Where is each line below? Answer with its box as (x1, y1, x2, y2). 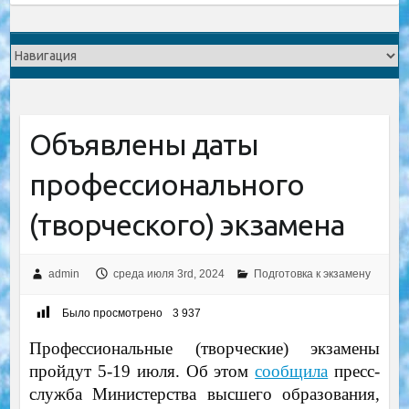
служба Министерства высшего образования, (28, 384, 381, 404)
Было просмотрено (61, 307, 163, 320)
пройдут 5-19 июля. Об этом (28, 362, 256, 382)
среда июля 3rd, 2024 (112, 267, 225, 280)
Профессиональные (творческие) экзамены (28, 339, 381, 359)
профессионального (28, 168, 304, 201)
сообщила (255, 362, 329, 382)
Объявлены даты (28, 128, 258, 161)
